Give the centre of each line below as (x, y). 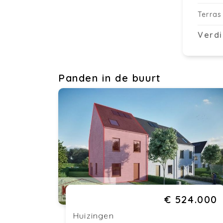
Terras (210, 15)
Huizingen (94, 215)
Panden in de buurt (110, 78)
